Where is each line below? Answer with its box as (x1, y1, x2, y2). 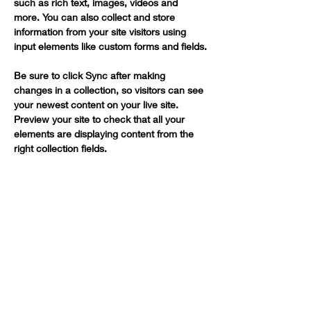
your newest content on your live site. (14, 99, 181, 110)
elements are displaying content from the (14, 128, 196, 140)
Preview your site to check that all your (14, 113, 187, 125)
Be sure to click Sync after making (14, 69, 168, 81)
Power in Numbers (37, 205, 185, 224)
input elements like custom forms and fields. (14, 40, 207, 52)
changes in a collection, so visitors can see (14, 84, 206, 96)
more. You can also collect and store (14, 11, 178, 23)
